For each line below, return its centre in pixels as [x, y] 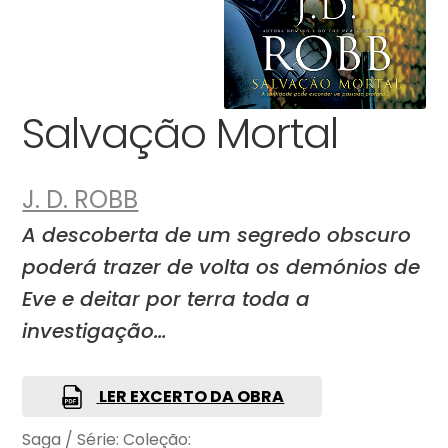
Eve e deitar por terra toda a [166, 299]
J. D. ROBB [80, 200]
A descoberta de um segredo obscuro [217, 235]
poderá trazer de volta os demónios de [221, 267]
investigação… [95, 331]
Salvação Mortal [180, 133]
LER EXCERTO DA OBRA [192, 396]
